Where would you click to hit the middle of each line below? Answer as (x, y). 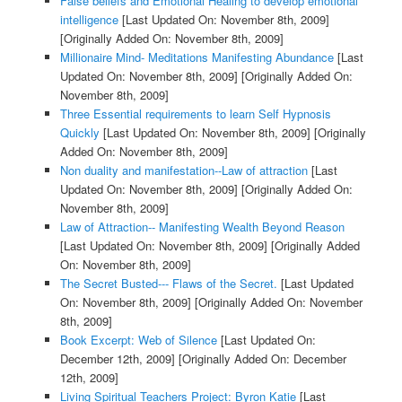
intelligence (89, 20)
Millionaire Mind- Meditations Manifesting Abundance (197, 57)
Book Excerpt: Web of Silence (138, 340)
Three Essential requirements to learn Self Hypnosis (195, 114)
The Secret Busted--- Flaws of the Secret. (168, 284)
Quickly (79, 133)
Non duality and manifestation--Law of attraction (184, 170)
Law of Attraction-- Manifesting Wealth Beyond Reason (202, 227)
